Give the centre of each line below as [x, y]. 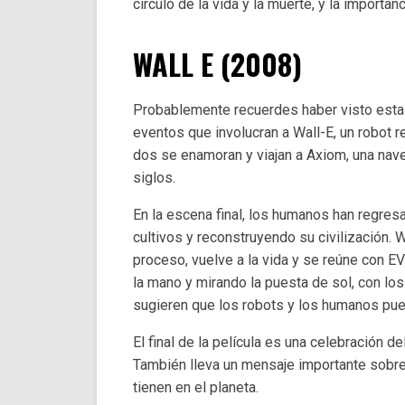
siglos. [154, 177]
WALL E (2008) [217, 63]
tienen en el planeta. [196, 387]
